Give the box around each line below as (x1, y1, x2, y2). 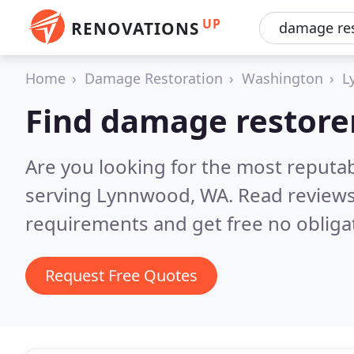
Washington (242, 69, 323, 88)
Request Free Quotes (45, 265, 198, 286)
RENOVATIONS (71, 17, 199, 40)
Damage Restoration (85, 69, 223, 88)
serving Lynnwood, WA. (25, 182, 238, 208)
